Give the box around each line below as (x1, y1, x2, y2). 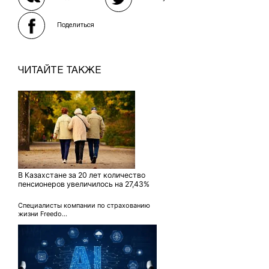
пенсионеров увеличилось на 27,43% (18, 180, 150, 189)
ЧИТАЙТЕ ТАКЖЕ (18, 66, 101, 76)
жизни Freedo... (18, 210, 67, 219)
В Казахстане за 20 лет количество (18, 171, 145, 180)
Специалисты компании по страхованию (18, 201, 150, 210)
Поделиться (57, 22, 94, 29)
